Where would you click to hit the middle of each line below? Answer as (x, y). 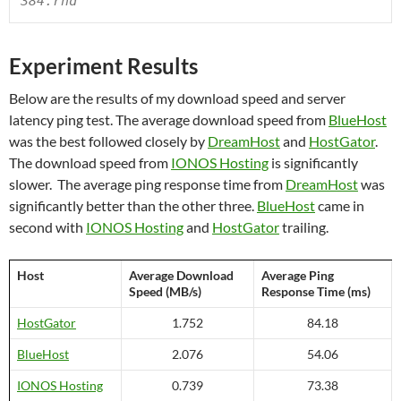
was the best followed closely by (108, 141)
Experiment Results (103, 66)
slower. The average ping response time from (147, 184)
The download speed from (90, 162)
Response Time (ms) (316, 291)
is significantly (313, 162)
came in (340, 205)
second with (47, 227)
